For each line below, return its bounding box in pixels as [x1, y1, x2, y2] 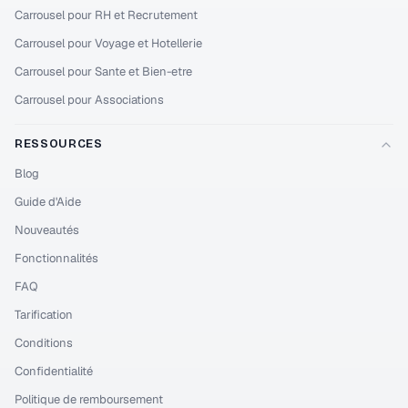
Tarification [15, 307, 73, 322]
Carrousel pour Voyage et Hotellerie [15, 36, 202, 51]
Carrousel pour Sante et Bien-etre [15, 64, 192, 79]
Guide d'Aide [15, 194, 81, 209]
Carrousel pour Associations [15, 92, 164, 107]
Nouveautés [15, 222, 79, 238]
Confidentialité [15, 363, 93, 379]
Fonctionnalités [15, 250, 98, 266]
